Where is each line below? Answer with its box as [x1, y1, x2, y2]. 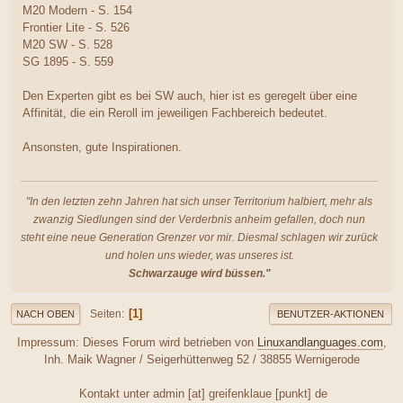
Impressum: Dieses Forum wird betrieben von [16, 336, 257, 350]
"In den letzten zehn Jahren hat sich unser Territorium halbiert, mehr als [26, 195, 372, 209]
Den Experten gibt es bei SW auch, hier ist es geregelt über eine [22, 88, 357, 103]
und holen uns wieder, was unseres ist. [104, 249, 294, 263]
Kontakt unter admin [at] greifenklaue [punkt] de [76, 387, 327, 401]
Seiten [90, 307, 121, 320]
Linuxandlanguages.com [256, 336, 383, 350]
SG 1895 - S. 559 [22, 54, 113, 68]
